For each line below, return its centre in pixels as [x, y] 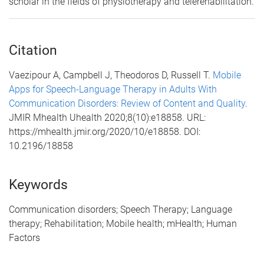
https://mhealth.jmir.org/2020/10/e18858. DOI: [105, 131]
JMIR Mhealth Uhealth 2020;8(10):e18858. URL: [107, 117]
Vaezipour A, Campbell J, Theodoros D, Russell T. [111, 75]
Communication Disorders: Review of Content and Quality [127, 103]
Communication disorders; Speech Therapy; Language [121, 209]
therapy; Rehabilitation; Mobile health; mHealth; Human [123, 223]
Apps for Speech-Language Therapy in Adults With [113, 89]
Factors [26, 237]
